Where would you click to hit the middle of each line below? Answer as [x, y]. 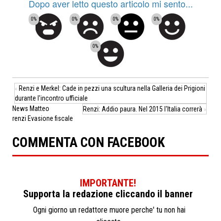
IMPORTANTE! [108, 183]
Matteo [39, 108]
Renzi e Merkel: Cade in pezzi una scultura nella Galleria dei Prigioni [112, 88]
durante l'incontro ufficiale [51, 98]
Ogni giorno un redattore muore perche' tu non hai [109, 210]
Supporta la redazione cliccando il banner [108, 194]
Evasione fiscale [50, 118]
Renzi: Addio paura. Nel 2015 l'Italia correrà [143, 109]
